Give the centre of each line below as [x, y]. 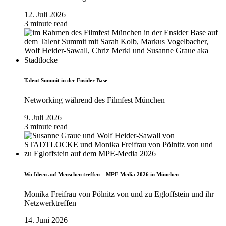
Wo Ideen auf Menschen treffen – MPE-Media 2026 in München [101, 174]
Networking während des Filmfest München [95, 100]
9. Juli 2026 [43, 117]
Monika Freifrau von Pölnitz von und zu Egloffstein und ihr [119, 194]
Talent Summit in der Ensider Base [66, 80]
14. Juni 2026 [46, 220]
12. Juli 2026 [45, 14]
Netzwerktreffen [50, 203]
